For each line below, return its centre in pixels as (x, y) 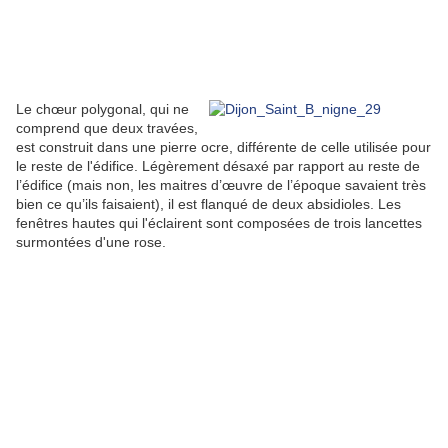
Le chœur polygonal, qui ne (102, 109)
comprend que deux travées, (107, 128)
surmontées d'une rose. (91, 242)
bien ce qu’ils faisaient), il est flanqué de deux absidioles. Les (208, 204)
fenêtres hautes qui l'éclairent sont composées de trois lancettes (219, 223)
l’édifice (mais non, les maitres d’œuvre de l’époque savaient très (221, 185)
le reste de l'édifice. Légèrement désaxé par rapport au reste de (218, 166)
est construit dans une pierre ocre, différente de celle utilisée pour (223, 147)
